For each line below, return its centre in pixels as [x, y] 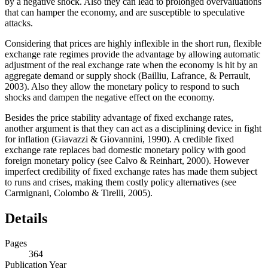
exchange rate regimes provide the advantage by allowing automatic [133, 54]
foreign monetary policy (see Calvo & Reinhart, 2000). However [127, 160]
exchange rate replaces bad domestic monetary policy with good [125, 150]
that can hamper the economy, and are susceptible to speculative [125, 12]
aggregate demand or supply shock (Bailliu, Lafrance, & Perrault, [128, 75]
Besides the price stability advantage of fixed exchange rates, [119, 117]
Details [26, 218]
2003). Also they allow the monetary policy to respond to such [122, 86]
